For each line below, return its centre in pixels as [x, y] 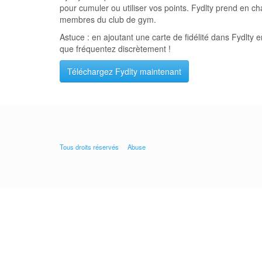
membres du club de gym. [108, 19]
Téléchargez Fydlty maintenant [124, 71]
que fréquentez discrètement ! [115, 49]
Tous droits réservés [89, 147]
